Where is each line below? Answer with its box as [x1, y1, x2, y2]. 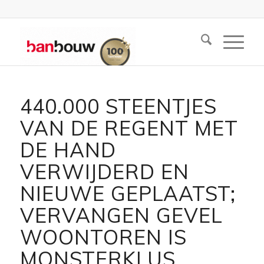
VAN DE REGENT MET [19, 115, 238, 141]
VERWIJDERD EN [19, 159, 189, 184]
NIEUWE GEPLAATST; [19, 181, 236, 206]
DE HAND [19, 137, 116, 163]
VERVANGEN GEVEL [19, 203, 223, 228]
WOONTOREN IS [19, 225, 187, 250]
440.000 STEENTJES [19, 94, 217, 119]
